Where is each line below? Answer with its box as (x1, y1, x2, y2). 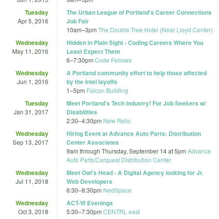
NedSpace (103, 185, 131, 194)
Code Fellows (95, 55, 131, 64)
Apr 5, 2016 (18, 16, 48, 25)
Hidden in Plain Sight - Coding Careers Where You (66, 38, 203, 47)
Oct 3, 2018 (18, 207, 48, 216)
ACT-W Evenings (66, 198, 113, 207)
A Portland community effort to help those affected (66, 68, 207, 77)
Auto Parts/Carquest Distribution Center (66, 155, 171, 164)
